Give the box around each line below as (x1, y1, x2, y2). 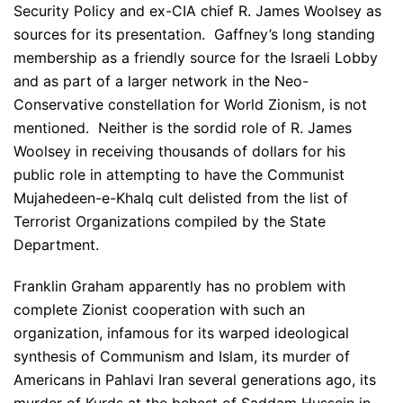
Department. (13, 236, 99, 254)
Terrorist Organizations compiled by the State (13, 212, 326, 230)
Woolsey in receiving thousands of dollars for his (13, 142, 345, 160)
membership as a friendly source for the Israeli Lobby (13, 49, 378, 67)
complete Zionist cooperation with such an (13, 300, 305, 318)
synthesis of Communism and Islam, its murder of (13, 347, 350, 365)
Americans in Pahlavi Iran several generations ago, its (13, 371, 376, 389)
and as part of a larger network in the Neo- (13, 72, 309, 90)
